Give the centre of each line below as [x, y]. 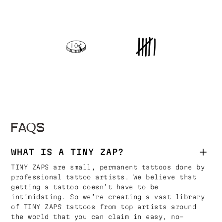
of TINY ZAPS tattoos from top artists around [104, 207]
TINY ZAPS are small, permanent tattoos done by [108, 167]
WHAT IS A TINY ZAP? [68, 152]
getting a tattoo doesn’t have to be [85, 187]
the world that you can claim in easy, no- [97, 217]
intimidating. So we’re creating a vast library [108, 197]
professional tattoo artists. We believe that [104, 177]
